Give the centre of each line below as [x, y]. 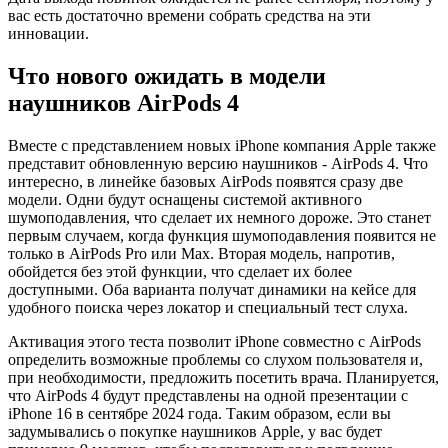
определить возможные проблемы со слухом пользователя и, [215, 359]
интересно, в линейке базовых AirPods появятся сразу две [205, 181]
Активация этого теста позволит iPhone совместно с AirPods [214, 341]
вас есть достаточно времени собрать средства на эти [189, 15]
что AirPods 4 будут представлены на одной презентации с [208, 395]
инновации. [48, 33]
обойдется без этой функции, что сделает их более [180, 271]
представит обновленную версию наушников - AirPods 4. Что [218, 163]
